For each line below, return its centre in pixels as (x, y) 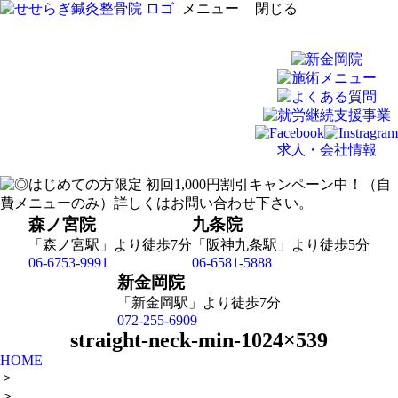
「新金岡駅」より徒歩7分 (199, 302)
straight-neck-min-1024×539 (199, 340)
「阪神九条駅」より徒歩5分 (281, 245)
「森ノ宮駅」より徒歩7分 (110, 245)
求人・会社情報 (326, 150)
